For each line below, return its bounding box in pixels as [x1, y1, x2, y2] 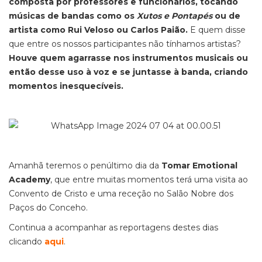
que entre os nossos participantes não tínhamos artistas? [9, 39, 241, 49]
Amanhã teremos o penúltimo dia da [9, 160, 161, 171]
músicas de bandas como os [9, 11, 137, 21]
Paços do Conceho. [9, 202, 88, 213]
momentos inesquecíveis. [9, 81, 123, 91]
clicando [9, 236, 44, 247]
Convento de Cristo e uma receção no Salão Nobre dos [9, 188, 233, 199]
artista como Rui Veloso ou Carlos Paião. [9, 25, 188, 35]
